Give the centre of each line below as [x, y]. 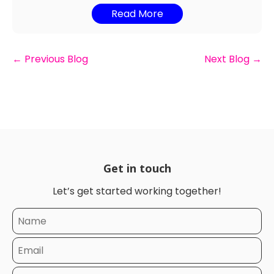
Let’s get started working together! [137, 191]
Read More [137, 13]
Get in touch [137, 168]
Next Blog [227, 59]
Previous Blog [56, 59]
